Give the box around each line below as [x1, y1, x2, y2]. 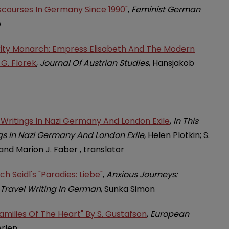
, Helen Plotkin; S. [144, 129, 210, 141]
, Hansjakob [149, 57, 194, 70]
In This [173, 114, 198, 127]
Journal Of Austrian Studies [40, 57, 149, 70]
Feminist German [131, 4, 200, 16]
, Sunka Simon [101, 182, 155, 195]
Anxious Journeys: [106, 168, 177, 180]
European [150, 208, 189, 220]
